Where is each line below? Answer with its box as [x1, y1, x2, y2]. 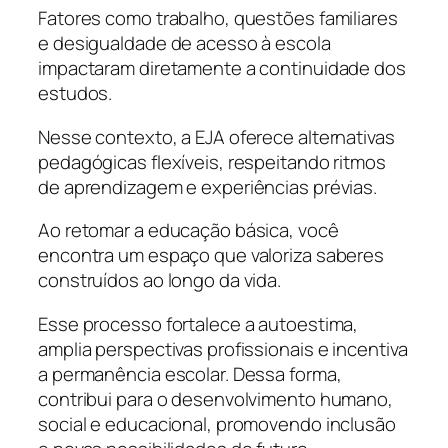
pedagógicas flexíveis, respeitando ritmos [38, 148, 386, 175]
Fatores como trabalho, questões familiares [38, 5, 398, 32]
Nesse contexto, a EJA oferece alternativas [38, 123, 395, 150]
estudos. [38, 80, 113, 107]
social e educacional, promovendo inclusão [38, 410, 396, 437]
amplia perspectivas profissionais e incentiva [38, 335, 408, 362]
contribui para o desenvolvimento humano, [38, 385, 393, 412]
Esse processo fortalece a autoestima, [38, 310, 359, 337]
